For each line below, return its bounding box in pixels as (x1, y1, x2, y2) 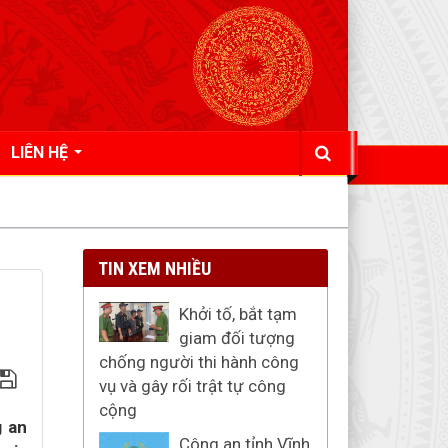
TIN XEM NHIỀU (97, 258, 211, 279)
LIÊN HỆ (10, 143, 72, 162)
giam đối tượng (178, 328, 295, 348)
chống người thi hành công (98, 352, 299, 372)
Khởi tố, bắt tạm (178, 304, 297, 324)
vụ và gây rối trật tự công (98, 376, 286, 396)
